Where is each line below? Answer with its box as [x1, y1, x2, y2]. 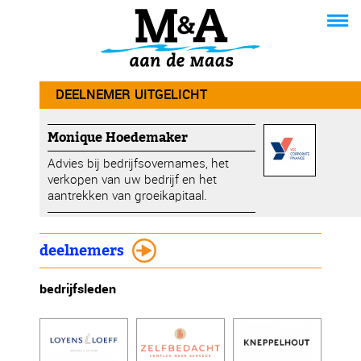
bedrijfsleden [39, 280, 117, 299]
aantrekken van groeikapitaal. [48, 187, 208, 204]
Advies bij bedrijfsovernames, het [48, 155, 230, 172]
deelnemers [39, 242, 125, 259]
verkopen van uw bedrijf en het [48, 171, 218, 188]
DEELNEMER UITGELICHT [56, 85, 208, 104]
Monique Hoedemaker [48, 130, 189, 146]
